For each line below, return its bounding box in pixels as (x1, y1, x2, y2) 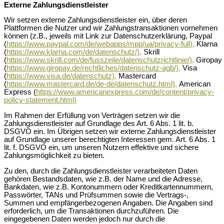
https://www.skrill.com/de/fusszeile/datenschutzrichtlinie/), (6, 56, 194, 64)
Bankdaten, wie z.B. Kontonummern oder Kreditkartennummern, (4, 182, 213, 191)
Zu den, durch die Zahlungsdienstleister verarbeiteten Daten (4, 166, 197, 175)
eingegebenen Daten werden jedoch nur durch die (4, 214, 165, 223)
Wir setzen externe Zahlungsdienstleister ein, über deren (4, 16, 187, 24)
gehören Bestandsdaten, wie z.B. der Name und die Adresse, (4, 174, 202, 183)
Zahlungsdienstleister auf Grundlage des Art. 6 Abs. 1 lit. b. (4, 119, 193, 128)
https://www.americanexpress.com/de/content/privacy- (36, 88, 214, 96)
